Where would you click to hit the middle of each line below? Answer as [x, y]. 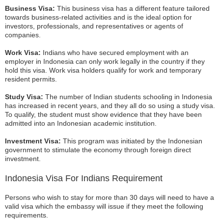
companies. [23, 35]
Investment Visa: [33, 141]
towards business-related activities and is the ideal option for [98, 17]
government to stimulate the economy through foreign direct [98, 150]
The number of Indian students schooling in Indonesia [128, 97]
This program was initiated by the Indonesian [132, 141]
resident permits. [31, 79]
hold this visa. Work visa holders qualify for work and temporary [103, 70]
